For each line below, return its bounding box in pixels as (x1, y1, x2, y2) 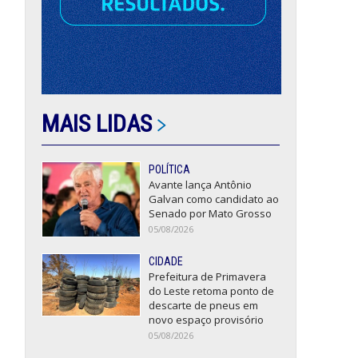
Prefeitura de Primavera (149, 268, 267, 284)
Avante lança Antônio (149, 177, 253, 193)
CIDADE (149, 254, 184, 268)
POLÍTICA (149, 163, 191, 177)
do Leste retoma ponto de (149, 283, 275, 298)
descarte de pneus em (149, 297, 259, 312)
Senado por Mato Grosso (149, 206, 272, 221)
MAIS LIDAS (42, 109, 157, 138)
